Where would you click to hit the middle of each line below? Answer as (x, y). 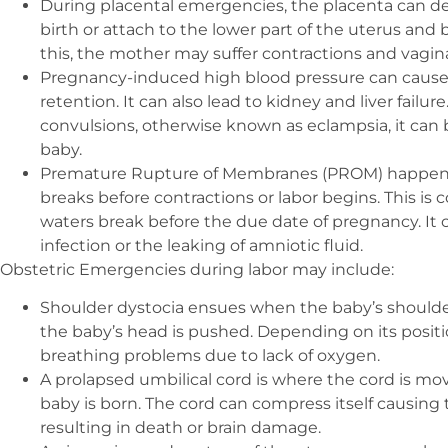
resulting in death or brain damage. (180, 428)
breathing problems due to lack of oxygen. (210, 356)
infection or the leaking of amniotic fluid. (201, 245)
